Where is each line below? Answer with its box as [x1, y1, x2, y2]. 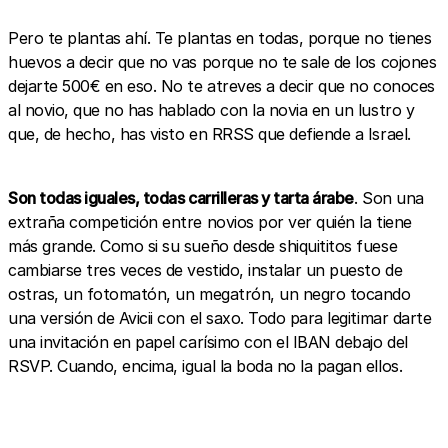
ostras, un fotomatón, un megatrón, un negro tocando [8, 283, 411, 304]
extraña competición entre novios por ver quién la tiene [8, 211, 412, 232]
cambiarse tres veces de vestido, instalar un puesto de [8, 259, 403, 280]
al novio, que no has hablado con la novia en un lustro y [8, 99, 415, 120]
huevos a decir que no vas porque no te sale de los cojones [8, 51, 437, 72]
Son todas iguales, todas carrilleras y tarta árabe [8, 187, 354, 208]
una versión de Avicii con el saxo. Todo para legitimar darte [8, 307, 432, 328]
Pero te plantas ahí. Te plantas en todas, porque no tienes [8, 27, 432, 48]
